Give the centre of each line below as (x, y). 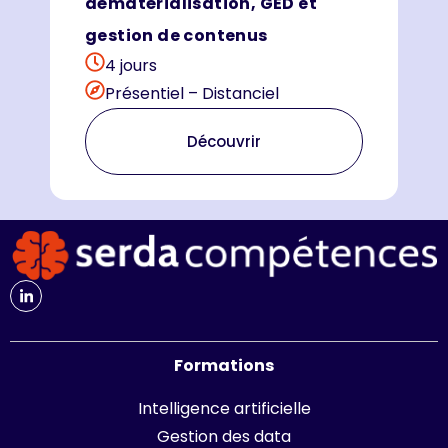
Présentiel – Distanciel (192, 93)
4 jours (131, 65)
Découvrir (224, 141)
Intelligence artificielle (224, 408)
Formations (224, 366)
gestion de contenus (176, 35)
